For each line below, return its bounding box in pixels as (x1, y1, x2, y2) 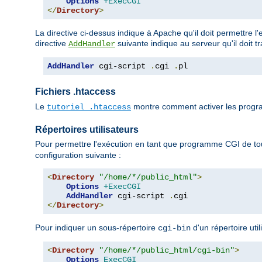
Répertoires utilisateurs (35, 124, 139, 135)
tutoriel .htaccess (47, 102, 131, 112)
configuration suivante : (35, 150, 121, 160)
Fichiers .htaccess (35, 87, 116, 97)
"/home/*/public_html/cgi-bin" (99, 245, 235, 255)
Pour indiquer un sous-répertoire (35, 222, 158, 232)
